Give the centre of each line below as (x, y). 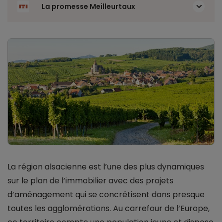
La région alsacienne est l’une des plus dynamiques (106, 167)
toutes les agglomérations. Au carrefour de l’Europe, (109, 209)
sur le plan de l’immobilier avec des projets (90, 181)
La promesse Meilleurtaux (88, 6)
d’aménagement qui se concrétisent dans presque (106, 195)
